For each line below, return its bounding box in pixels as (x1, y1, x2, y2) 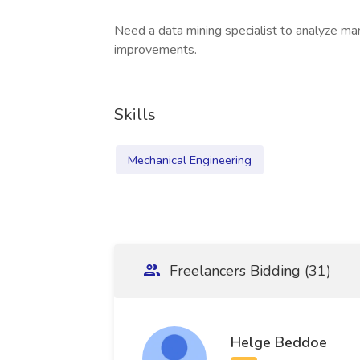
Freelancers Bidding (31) (166, 261, 331, 280)
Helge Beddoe (231, 332, 327, 352)
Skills (114, 104, 156, 125)
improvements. (114, 41, 197, 59)
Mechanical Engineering (128, 152, 252, 168)
